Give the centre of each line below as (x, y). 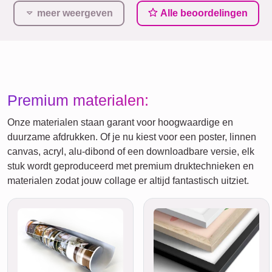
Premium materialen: (78, 100)
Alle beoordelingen (202, 13)
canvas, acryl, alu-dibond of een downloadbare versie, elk (131, 151)
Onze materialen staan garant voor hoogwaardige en (120, 122)
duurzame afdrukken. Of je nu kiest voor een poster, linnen (132, 137)
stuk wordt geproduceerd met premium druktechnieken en (131, 166)
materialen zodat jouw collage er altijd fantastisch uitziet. (128, 180)
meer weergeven (75, 13)
